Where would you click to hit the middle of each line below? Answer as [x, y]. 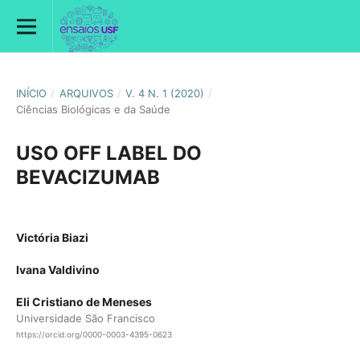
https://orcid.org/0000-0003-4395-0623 [94, 335]
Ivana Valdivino [57, 270]
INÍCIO [31, 93]
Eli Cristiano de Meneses [84, 302]
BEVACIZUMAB [88, 177]
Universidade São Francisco [85, 319]
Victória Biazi [52, 237]
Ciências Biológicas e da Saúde [93, 109]
